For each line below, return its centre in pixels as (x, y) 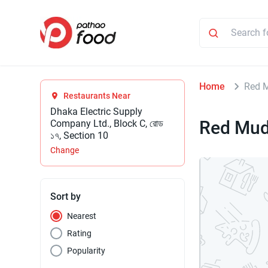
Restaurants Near (97, 96)
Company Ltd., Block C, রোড (107, 124)
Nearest (82, 216)
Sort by (66, 197)
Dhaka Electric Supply (97, 112)
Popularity (86, 251)
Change (65, 150)
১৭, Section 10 (80, 136)
